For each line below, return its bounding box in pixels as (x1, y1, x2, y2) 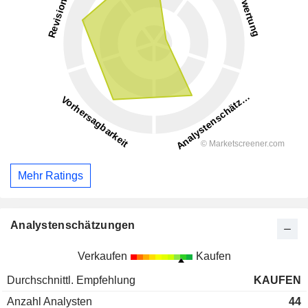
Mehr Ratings (18, 169, 83, 181)
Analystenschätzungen (10, 219, 135, 232)
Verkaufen (77, 250, 127, 263)
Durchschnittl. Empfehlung (7, 274, 135, 287)
